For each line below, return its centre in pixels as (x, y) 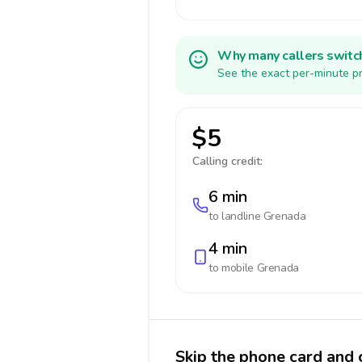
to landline (236, 216)
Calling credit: (227, 161)
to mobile (233, 268)
